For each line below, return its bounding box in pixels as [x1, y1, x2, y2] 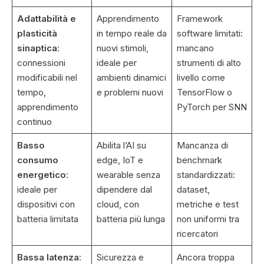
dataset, [176, 184, 210, 196]
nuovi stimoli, [96, 42, 148, 54]
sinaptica [16, 42, 57, 54]
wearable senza [96, 169, 160, 181]
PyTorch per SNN [176, 101, 247, 113]
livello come [176, 72, 225, 84]
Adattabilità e [16, 13, 76, 25]
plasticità [16, 28, 57, 39]
